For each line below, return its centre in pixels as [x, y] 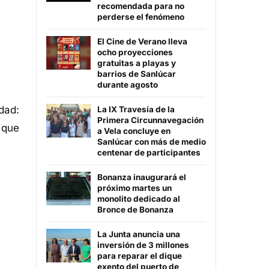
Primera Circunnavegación [150, 120]
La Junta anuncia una [139, 234]
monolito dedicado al [139, 199]
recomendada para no [141, 6]
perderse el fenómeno [141, 17]
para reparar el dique [140, 256]
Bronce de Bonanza [135, 210]
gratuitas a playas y [137, 63]
